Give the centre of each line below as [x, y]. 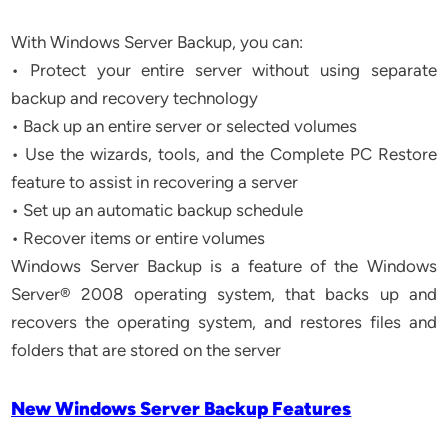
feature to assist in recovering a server [155, 182]
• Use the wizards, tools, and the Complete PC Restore [224, 154]
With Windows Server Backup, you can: [157, 42]
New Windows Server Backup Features [181, 408]
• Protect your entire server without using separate [224, 70]
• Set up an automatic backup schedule [157, 210]
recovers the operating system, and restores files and [224, 322]
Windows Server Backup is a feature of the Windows [224, 266]
